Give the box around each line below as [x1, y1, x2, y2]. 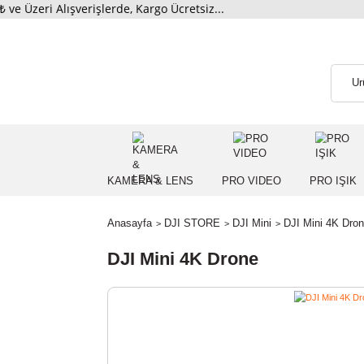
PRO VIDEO [246, 194, 313, 208]
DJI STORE [182, 241, 245, 255]
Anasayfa [119, 241, 169, 255]
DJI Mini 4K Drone [119, 276, 288, 300]
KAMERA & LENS [119, 194, 215, 208]
